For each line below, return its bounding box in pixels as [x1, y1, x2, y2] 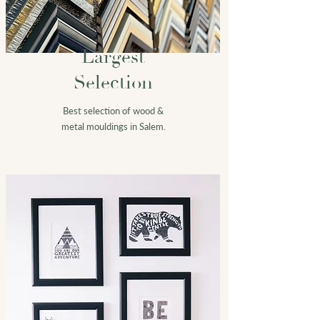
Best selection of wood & [63, 104, 164, 116]
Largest [81, 44, 145, 69]
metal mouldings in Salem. [61, 120, 166, 132]
